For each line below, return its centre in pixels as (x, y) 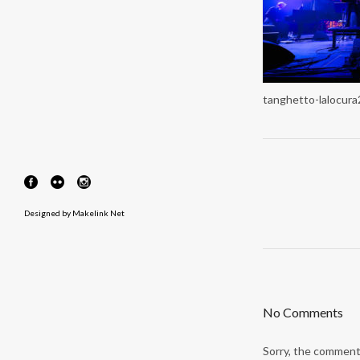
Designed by (48, 213)
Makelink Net (98, 213)
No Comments (303, 312)
